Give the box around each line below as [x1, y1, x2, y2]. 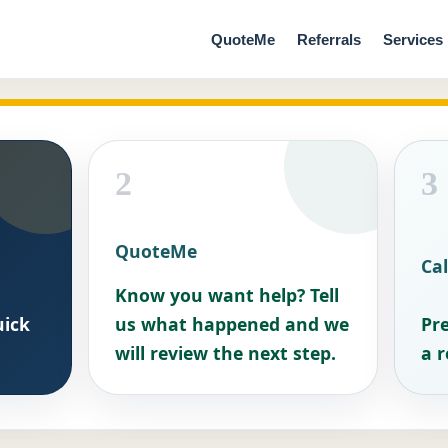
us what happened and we [115, 312, 350, 336]
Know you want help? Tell [115, 283, 340, 307]
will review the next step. [115, 341, 337, 365]
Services [383, 30, 443, 48]
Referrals [297, 30, 361, 48]
